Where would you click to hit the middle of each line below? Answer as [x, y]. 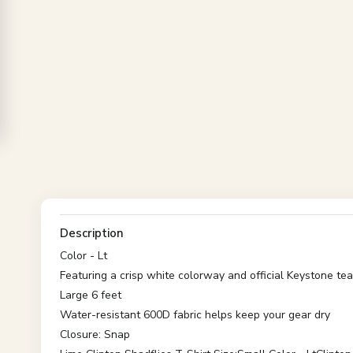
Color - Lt [84, 256]
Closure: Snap [95, 334]
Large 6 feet [91, 295]
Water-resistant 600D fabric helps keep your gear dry [195, 315]
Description [92, 233]
